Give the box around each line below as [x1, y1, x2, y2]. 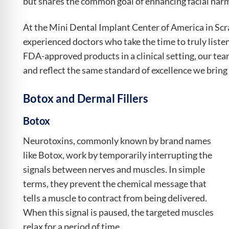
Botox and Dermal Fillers [23, 91, 148, 105]
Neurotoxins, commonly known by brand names [23, 135, 211, 146]
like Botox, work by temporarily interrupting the [23, 149, 212, 161]
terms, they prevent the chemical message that [23, 178, 207, 189]
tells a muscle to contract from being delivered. [23, 192, 207, 203]
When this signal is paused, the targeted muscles [23, 207, 214, 218]
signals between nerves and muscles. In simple [23, 164, 205, 175]
